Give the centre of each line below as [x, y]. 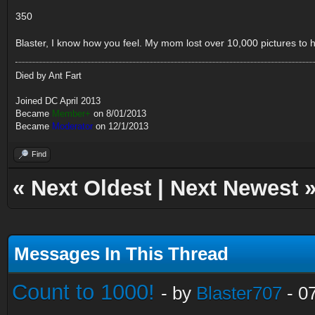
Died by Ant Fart [49, 76]
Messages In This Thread [121, 254]
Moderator [72, 126]
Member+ [71, 114]
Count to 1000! [83, 292]
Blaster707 [239, 293]
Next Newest [234, 188]
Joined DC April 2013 [58, 101]
